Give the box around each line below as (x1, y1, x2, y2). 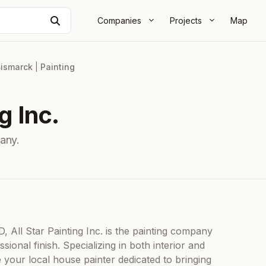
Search (59, 14, 91, 26)
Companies (97, 15, 141, 26)
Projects (170, 15, 202, 26)
